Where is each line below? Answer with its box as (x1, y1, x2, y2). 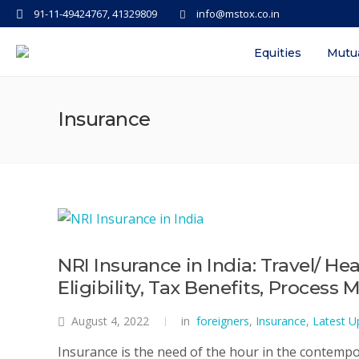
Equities (254, 46, 302, 60)
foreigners (196, 313, 249, 329)
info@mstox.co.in (194, 6, 280, 21)
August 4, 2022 (71, 313, 149, 329)
